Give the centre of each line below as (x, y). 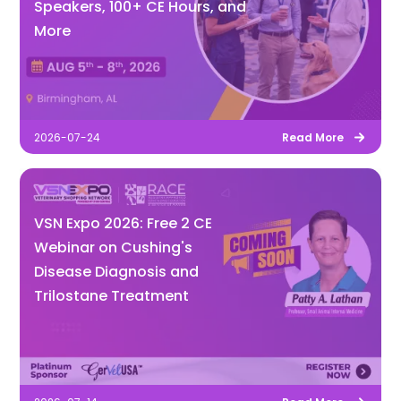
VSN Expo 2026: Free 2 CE (124, 223)
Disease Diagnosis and (117, 271)
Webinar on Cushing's (114, 247)
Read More (312, 137)
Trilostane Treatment (112, 295)
